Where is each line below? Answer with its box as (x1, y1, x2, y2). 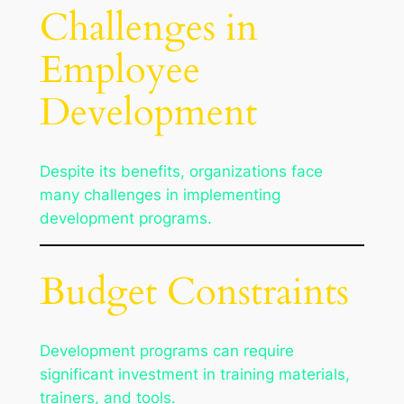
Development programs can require (39, 342, 294, 361)
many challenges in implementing (39, 185, 280, 204)
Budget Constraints (39, 267, 349, 318)
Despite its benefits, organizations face (39, 161, 323, 180)
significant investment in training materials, (39, 365, 350, 384)
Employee (39, 44, 200, 96)
